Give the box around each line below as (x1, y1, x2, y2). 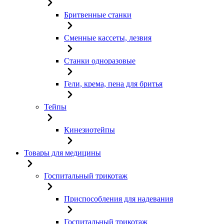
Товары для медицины (24, 148, 101, 157)
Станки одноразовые (64, 56, 135, 65)
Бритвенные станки (64, 10, 131, 19)
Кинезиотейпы (64, 125, 115, 134)
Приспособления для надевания (64, 194, 173, 203)
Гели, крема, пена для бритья (64, 79, 162, 88)
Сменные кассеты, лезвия (64, 33, 151, 42)
